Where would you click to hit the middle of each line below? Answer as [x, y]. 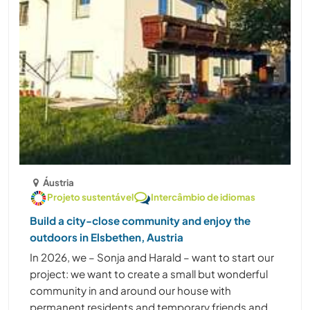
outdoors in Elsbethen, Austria [107, 237]
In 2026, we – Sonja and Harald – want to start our [152, 257]
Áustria [59, 183]
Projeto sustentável [90, 197]
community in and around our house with [130, 291]
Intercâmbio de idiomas [203, 197]
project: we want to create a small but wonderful [149, 274]
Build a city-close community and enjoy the [140, 221]
